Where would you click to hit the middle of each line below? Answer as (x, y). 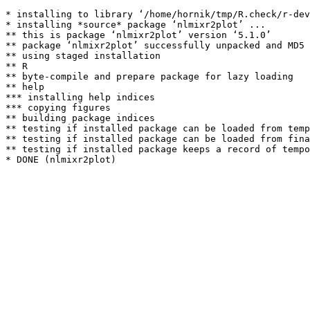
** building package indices (80, 118)
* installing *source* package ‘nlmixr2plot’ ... (136, 25)
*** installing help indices (80, 97)
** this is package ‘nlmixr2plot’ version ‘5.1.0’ (138, 35)
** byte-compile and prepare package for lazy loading (149, 76)
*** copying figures (58, 108)
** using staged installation (83, 56)
